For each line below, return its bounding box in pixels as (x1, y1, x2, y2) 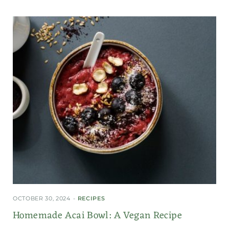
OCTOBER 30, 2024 (13, 194, 71, 202)
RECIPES (77, 194, 105, 202)
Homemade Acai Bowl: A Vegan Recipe (13, 207, 182, 224)
